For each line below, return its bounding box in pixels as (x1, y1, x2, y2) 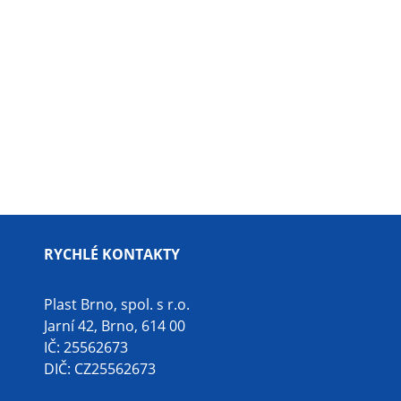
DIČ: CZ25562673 (44, 359, 156, 379)
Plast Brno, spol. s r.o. (44, 294, 190, 314)
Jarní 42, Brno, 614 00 (44, 316, 185, 336)
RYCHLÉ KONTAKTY (44, 244, 180, 264)
